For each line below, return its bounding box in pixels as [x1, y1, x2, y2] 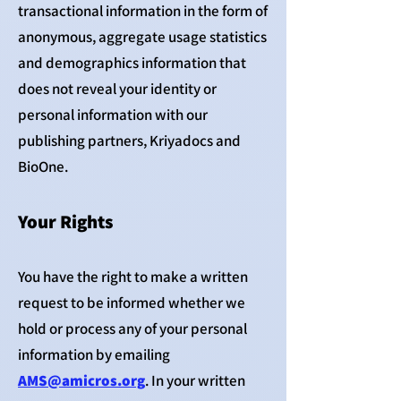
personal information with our [18, 105, 208, 124]
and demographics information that [18, 53, 246, 73]
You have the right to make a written [18, 267, 248, 286]
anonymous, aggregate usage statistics [18, 27, 267, 47]
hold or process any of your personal [18, 319, 247, 338]
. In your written [145, 371, 245, 390]
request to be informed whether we [18, 293, 245, 312]
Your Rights [18, 209, 113, 234]
